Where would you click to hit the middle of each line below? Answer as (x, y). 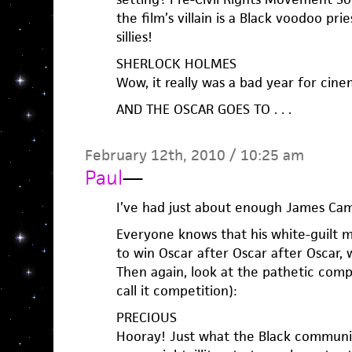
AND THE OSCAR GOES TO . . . (203, 110)
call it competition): (176, 291)
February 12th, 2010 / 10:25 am (194, 156)
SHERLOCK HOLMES (176, 64)
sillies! (134, 37)
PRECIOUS (146, 318)
